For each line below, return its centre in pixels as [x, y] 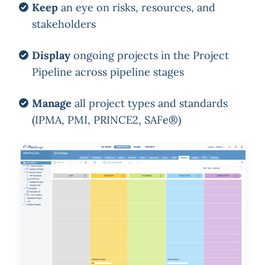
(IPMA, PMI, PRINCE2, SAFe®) [106, 120]
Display [51, 56]
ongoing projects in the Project [149, 56]
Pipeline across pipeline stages [108, 72]
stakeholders [64, 24]
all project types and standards [149, 104]
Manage [51, 104]
